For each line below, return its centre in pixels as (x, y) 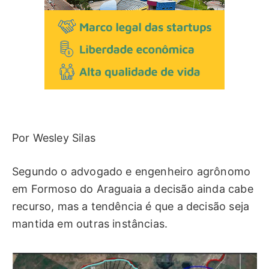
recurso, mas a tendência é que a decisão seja (131, 207)
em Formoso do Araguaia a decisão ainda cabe (133, 189)
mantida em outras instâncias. (90, 224)
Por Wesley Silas (54, 138)
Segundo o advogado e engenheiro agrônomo (131, 172)
